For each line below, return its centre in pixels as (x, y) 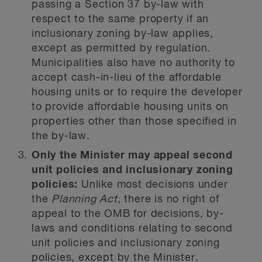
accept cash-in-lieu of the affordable (127, 78)
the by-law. (61, 136)
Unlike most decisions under (155, 185)
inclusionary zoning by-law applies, (123, 34)
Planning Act (85, 199)
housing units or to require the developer (137, 92)
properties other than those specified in (134, 122)
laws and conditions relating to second (132, 229)
